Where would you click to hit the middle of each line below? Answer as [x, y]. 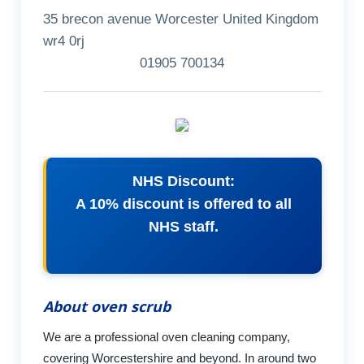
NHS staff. [184, 227]
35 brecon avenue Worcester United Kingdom [180, 19]
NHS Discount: [184, 182]
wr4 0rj [63, 41]
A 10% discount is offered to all [184, 204]
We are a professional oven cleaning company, [166, 336]
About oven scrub [106, 306]
